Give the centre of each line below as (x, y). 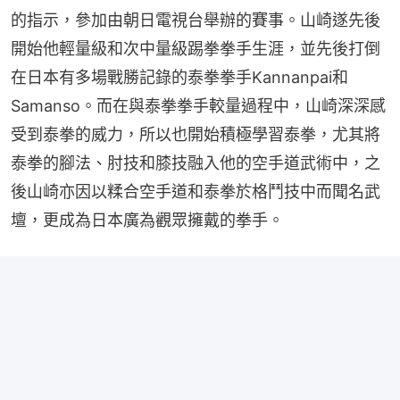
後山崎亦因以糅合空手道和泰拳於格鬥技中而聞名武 (196, 191)
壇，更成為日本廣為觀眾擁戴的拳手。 (147, 220)
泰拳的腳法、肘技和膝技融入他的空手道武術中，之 (196, 162)
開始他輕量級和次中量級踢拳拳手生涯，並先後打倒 (196, 48)
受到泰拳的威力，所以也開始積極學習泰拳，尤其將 (196, 134)
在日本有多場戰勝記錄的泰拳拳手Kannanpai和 (179, 77)
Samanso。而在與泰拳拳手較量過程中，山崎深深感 (198, 105)
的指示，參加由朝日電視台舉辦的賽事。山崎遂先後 (196, 20)
